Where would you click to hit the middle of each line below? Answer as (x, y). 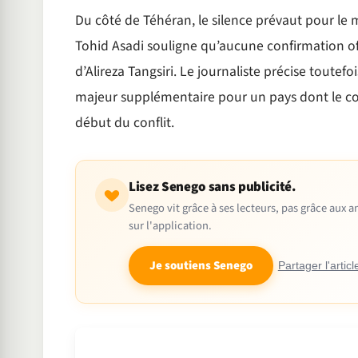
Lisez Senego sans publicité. (212, 187)
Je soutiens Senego (201, 266)
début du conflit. (124, 123)
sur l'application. (170, 226)
